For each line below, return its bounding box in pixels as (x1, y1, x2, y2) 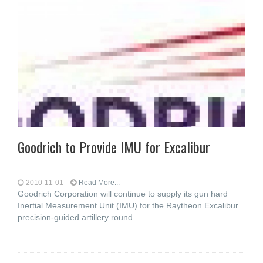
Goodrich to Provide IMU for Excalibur (18, 136, 210, 157)
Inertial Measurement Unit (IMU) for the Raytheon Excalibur (18, 201, 238, 210)
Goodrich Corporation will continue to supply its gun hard (18, 189, 228, 198)
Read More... (79, 178, 120, 187)
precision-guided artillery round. (18, 213, 135, 222)
